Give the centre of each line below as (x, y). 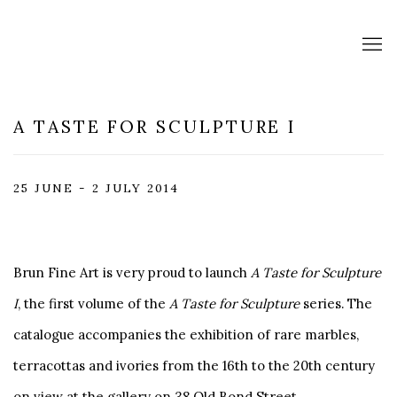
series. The (336, 303)
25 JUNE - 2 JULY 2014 (96, 188)
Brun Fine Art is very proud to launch (132, 272)
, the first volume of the (93, 303)
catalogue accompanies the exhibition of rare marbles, (186, 334)
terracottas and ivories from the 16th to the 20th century (194, 365)
